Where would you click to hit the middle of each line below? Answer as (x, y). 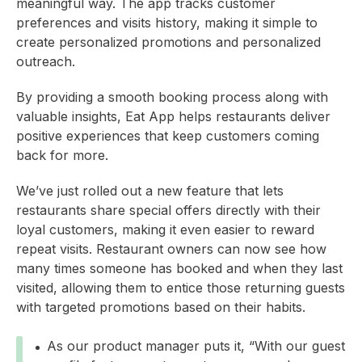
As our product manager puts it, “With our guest (196, 346)
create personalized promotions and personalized (168, 42)
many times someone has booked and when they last (179, 269)
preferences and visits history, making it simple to (167, 23)
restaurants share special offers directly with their (168, 210)
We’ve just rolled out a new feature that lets (150, 191)
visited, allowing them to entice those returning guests (181, 288)
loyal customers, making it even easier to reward (165, 230)
